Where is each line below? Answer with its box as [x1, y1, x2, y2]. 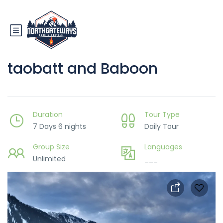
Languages [144, 142, 182, 152]
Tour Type [144, 110, 180, 119]
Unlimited [33, 154, 66, 164]
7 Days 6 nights [33, 121, 86, 131]
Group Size [33, 142, 70, 152]
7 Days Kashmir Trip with [7, 32, 188, 53]
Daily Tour [144, 121, 179, 131]
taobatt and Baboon [7, 58, 158, 79]
